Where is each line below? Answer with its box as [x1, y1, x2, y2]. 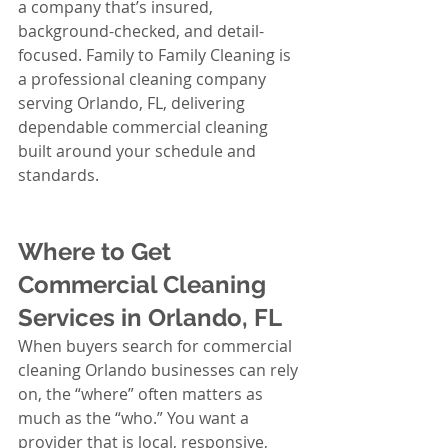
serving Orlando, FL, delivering [18, 92, 249, 114]
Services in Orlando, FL [18, 303, 282, 332]
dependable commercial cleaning [18, 116, 272, 138]
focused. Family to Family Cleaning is [18, 44, 295, 66]
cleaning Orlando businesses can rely [18, 359, 302, 381]
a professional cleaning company [18, 68, 270, 90]
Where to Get [18, 237, 177, 266]
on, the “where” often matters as [18, 383, 267, 405]
